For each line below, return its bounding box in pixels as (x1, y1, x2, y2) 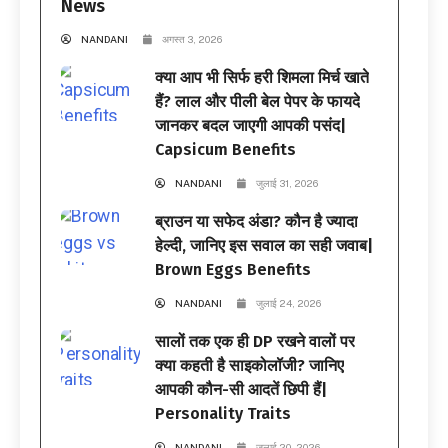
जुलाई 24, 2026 (256, 296, 322, 309)
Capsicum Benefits (155, 139, 297, 159)
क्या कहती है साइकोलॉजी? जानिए (155, 355, 345, 375)
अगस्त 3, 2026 (162, 32, 222, 45)
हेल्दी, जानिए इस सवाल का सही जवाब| (155, 235, 374, 255)
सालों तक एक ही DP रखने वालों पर (155, 331, 356, 351)
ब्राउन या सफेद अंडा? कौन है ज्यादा (155, 211, 359, 231)
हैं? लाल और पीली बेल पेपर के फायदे (155, 91, 361, 111)
